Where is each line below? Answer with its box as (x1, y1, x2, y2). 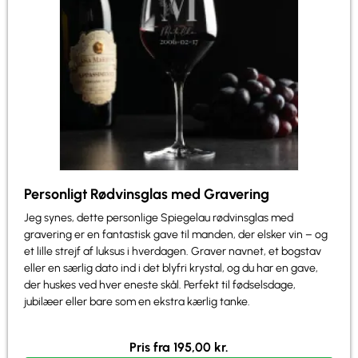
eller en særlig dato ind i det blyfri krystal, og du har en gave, (24, 261, 318, 276)
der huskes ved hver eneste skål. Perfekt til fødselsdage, (24, 278, 296, 292)
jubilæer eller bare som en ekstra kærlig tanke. (24, 295, 250, 309)
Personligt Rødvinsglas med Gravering (24, 185, 269, 204)
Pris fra (129, 339, 173, 355)
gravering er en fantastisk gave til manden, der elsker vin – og (24, 228, 328, 242)
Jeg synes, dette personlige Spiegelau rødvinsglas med (24, 211, 293, 225)
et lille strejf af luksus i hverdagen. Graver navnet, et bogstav (24, 245, 321, 259)
